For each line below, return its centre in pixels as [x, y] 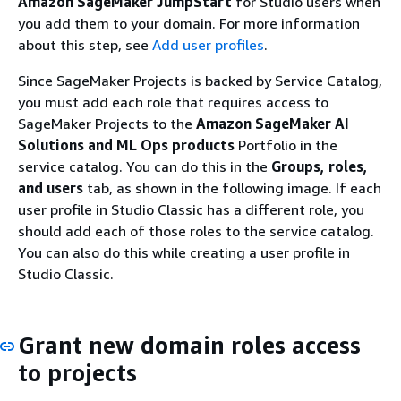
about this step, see [85, 45]
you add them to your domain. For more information [189, 23]
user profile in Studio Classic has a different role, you [191, 209]
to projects [77, 373]
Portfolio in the [286, 145]
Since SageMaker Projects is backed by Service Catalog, [200, 81]
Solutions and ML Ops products [126, 145]
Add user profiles [208, 45]
